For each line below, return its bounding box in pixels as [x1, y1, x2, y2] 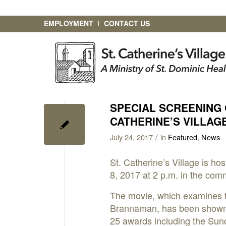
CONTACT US [104, 18, 150, 28]
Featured [168, 132, 197, 142]
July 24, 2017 [110, 132, 153, 142]
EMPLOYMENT [44, 18, 93, 28]
